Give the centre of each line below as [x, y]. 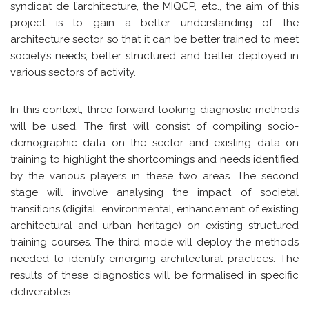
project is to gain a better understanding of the [154, 22]
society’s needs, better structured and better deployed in [154, 56]
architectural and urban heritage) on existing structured [154, 225]
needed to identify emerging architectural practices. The [154, 258]
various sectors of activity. [73, 72]
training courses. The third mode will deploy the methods [154, 242]
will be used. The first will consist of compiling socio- [154, 126]
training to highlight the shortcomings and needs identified [154, 159]
